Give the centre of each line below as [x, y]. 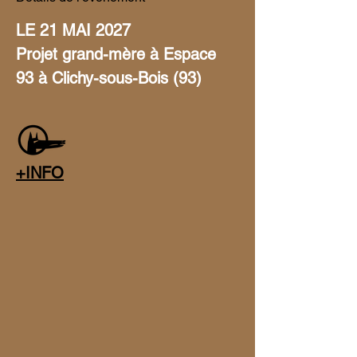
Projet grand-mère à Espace [118, 54]
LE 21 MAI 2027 [76, 30]
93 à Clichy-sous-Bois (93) [111, 78]
